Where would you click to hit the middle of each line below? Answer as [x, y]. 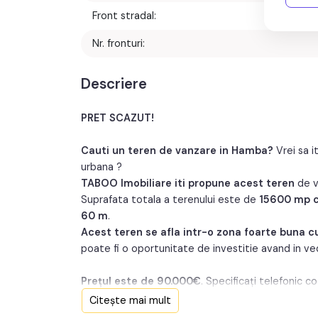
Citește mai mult [130, 300]
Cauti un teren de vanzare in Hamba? [177, 150]
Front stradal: [124, 15]
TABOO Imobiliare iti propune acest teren [188, 183]
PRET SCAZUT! [117, 117]
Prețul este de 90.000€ [141, 281]
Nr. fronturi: [119, 43]
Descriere [114, 83]
